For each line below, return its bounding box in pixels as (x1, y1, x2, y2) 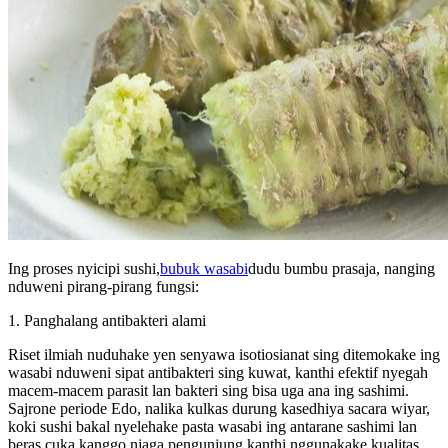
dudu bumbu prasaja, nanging (248, 259, 435, 277)
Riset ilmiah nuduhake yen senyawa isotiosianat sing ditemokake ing (8, 345, 440, 363)
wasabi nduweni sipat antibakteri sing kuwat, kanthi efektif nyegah (8, 363, 428, 381)
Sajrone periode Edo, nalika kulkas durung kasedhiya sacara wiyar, (8, 399, 430, 417)
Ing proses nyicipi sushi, (8, 259, 160, 277)
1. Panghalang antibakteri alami (8, 311, 206, 329)
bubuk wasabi (160, 259, 248, 277)
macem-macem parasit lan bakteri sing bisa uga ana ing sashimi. (8, 381, 409, 399)
